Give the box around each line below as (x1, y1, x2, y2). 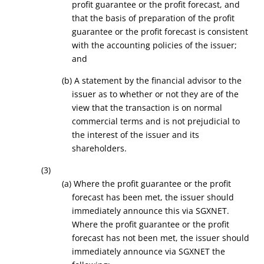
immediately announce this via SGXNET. (72, 205, 230, 216)
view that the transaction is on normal (72, 102, 223, 113)
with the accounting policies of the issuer (72, 39, 235, 51)
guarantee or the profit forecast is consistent (72, 26, 249, 37)
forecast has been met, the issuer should (72, 192, 235, 203)
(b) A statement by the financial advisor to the (61, 75, 242, 86)
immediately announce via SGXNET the (72, 246, 226, 257)
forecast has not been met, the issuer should (72, 232, 250, 243)
